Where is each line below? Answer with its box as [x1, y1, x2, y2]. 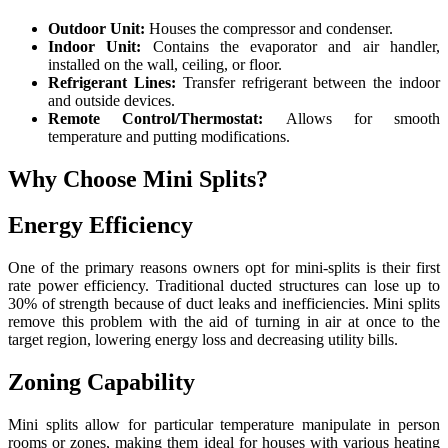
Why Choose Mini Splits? [8, 165, 268, 192]
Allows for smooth [285, 109, 440, 127]
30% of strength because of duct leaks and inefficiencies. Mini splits [8, 295, 440, 313]
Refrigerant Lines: [48, 73, 183, 91]
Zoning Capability [8, 369, 195, 396]
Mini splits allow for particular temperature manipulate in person [8, 416, 440, 434]
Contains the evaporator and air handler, [152, 37, 441, 55]
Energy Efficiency [8, 212, 193, 239]
